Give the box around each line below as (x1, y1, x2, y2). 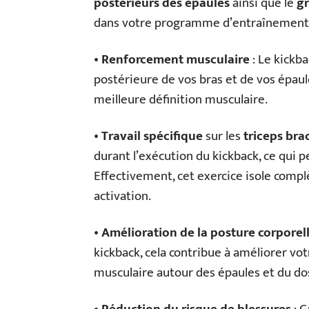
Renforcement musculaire (101, 48, 250, 70)
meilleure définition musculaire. (94, 88, 268, 110)
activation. (94, 185, 151, 207)
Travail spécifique (101, 125, 203, 147)
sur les (203, 125, 243, 147)
